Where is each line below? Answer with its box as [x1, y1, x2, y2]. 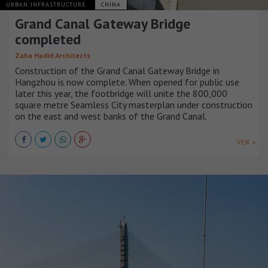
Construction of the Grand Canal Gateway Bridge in [15, 65, 220, 77]
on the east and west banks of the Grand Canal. [15, 110, 207, 123]
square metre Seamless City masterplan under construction [15, 99, 252, 111]
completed [15, 30, 81, 49]
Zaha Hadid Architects [15, 51, 90, 60]
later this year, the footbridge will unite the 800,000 [15, 87, 227, 100]
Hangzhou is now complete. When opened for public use [15, 76, 239, 89]
